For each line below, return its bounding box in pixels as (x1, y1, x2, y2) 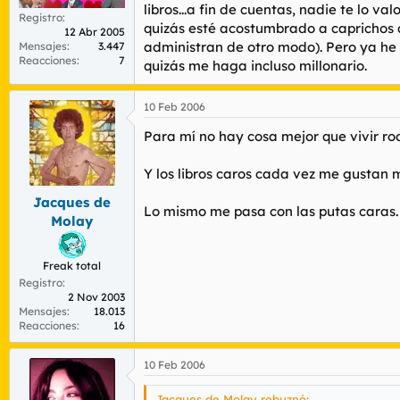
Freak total (43, 258, 101, 272)
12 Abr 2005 (64, 24, 125, 38)
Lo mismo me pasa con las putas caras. (144, 203, 398, 220)
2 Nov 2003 (68, 289, 125, 304)
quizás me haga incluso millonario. (144, 57, 367, 74)
